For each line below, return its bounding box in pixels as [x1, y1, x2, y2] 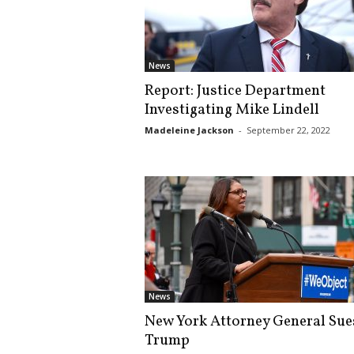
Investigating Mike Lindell [144, 100, 319, 120]
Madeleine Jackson [144, 124, 234, 136]
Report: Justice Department [144, 81, 326, 101]
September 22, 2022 [246, 124, 330, 136]
